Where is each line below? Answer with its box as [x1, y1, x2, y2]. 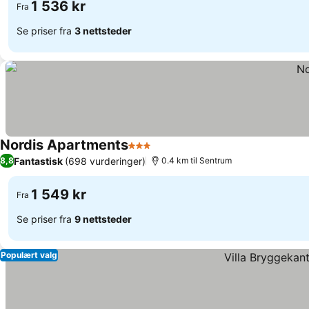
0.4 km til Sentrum [161, 155, 232, 166]
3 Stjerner [128, 146, 179, 159]
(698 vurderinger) [65, 154, 146, 167]
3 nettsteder [74, 24, 132, 37]
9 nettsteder [74, 212, 132, 225]
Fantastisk [14, 154, 63, 167]
